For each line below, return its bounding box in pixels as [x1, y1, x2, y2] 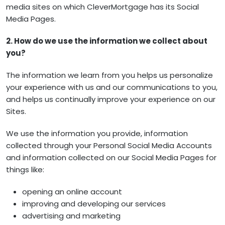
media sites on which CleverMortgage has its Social [6, 2, 199, 12]
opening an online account [22, 186, 122, 197]
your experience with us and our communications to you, [6, 82, 217, 92]
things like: [6, 164, 44, 175]
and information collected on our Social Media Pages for [6, 152, 216, 163]
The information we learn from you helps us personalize [6, 70, 213, 80]
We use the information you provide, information [6, 128, 188, 139]
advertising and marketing [22, 210, 121, 221]
